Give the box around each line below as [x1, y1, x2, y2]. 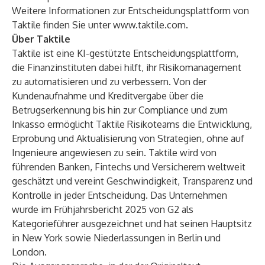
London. [12, 246, 47, 258]
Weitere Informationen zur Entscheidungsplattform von [12, 5, 249, 17]
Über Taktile [12, 33, 70, 45]
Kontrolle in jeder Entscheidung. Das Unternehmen [12, 189, 227, 201]
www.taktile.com [113, 19, 186, 31]
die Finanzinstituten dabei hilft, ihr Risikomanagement [12, 62, 241, 73]
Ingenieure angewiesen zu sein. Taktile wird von [12, 147, 216, 159]
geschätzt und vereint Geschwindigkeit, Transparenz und [12, 175, 253, 187]
